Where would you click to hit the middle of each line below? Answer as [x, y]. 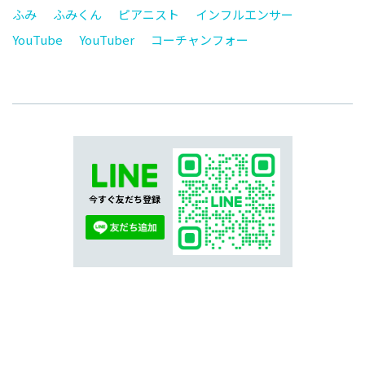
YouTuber [107, 39]
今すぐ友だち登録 [125, 198]
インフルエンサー [244, 14]
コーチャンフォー [200, 39]
